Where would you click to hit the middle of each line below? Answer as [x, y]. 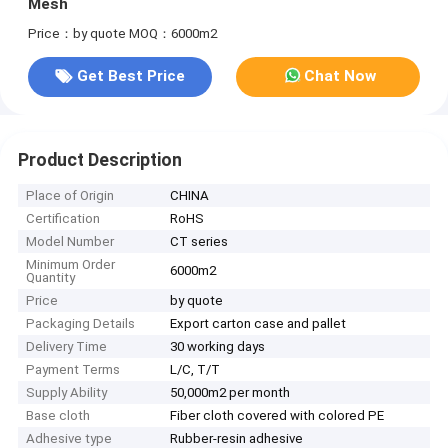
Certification [63, 219]
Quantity [51, 278]
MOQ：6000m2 [172, 33]
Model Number [70, 242]
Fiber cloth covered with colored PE [277, 416]
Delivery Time [67, 347]
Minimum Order [71, 265]
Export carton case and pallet [258, 324]
